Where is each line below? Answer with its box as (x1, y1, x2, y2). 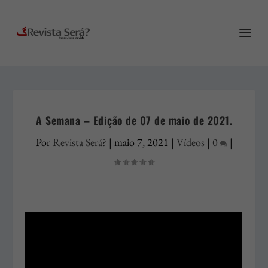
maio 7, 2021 (114, 135, 169, 149)
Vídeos (176, 135, 205, 149)
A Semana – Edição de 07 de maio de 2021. (36, 112, 232, 128)
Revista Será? (52, 135, 106, 149)
